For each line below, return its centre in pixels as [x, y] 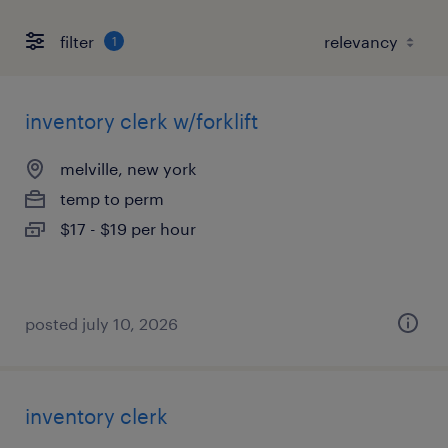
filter [77, 41]
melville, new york [128, 168]
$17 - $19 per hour [128, 228]
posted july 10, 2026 [101, 323]
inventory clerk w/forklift [141, 121]
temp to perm [112, 198]
